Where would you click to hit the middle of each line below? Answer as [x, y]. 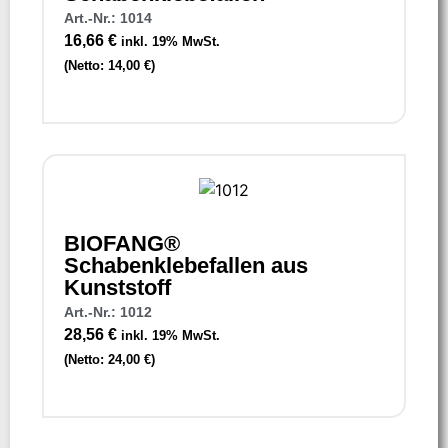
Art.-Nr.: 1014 [108, 17]
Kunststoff [117, 287]
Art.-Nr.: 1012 [108, 311]
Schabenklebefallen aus [186, 265]
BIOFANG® [122, 243]
